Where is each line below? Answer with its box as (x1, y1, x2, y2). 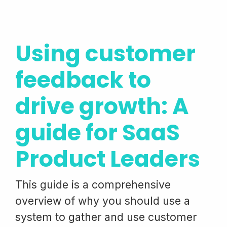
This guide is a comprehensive (15, 178, 171, 191)
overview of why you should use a (15, 194, 190, 207)
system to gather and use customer (15, 210, 197, 223)
